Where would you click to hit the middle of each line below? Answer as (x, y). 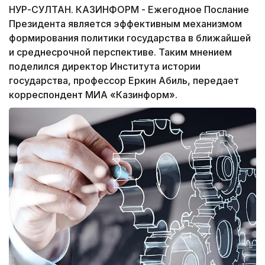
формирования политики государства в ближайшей (130, 38)
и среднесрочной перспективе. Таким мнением (120, 52)
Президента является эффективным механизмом (125, 24)
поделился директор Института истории (105, 67)
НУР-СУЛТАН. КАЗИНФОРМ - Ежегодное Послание (129, 10)
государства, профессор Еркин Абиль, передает (124, 81)
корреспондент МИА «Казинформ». (93, 95)
